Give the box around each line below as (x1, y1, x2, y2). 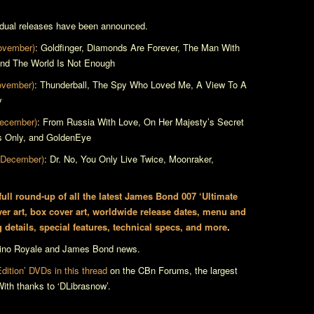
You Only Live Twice (81, 152, 163, 165)
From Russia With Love (43, 115, 138, 128)
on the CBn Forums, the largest (107, 264, 238, 277)
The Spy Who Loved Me (93, 78, 191, 91)
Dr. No (50, 152, 75, 165)
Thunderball (40, 78, 87, 91)
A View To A (196, 78, 247, 91)
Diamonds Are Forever (87, 41, 177, 54)
